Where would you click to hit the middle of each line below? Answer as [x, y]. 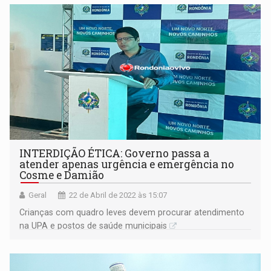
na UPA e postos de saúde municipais [93, 226]
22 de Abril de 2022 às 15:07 [118, 195]
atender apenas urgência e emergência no [127, 165]
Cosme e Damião [62, 175]
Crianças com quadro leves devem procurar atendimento [132, 213]
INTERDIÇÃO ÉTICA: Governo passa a [115, 154]
